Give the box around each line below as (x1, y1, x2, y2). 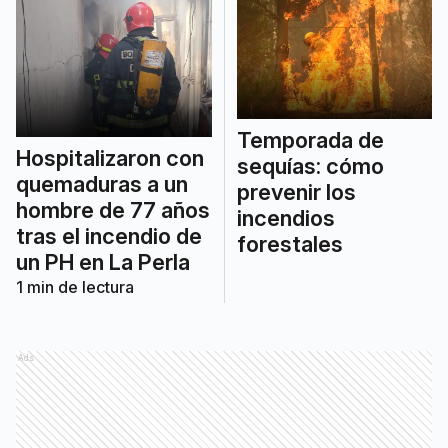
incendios (236, 205, 335, 232)
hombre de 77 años (16, 196, 210, 223)
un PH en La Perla (16, 248, 190, 275)
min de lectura (23, 276, 134, 297)
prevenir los (236, 179, 356, 206)
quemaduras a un (16, 170, 188, 197)
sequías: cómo (236, 153, 384, 180)
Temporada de (236, 127, 384, 154)
